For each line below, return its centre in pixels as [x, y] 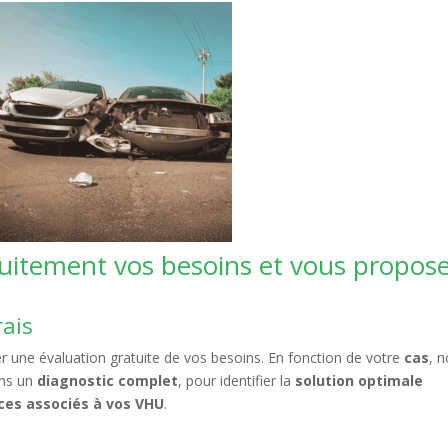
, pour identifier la [237, 380]
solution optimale [359, 380]
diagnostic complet [108, 380]
